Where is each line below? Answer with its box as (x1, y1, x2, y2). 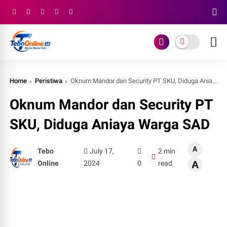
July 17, (89, 147, 114, 155)
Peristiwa (35, 77, 63, 85)
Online (37, 159, 59, 167)
